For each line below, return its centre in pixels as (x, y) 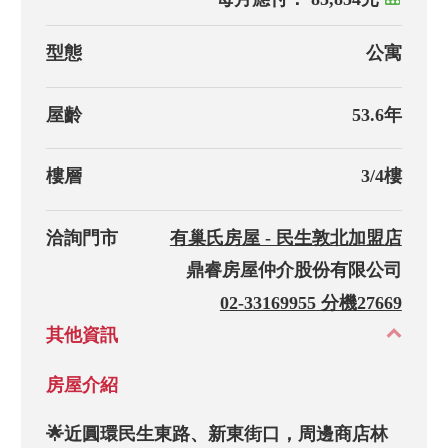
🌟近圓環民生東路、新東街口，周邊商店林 (217, 434)
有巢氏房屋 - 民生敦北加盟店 (285, 237)
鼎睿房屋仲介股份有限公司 (293, 270)
